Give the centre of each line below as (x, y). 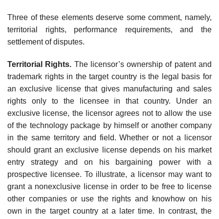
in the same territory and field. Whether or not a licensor (109, 138)
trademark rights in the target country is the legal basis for (109, 77)
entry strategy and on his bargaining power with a (109, 162)
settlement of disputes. (46, 42)
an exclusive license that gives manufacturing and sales (109, 89)
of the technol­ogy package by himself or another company (109, 126)
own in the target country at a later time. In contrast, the (109, 211)
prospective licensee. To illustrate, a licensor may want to (109, 175)
